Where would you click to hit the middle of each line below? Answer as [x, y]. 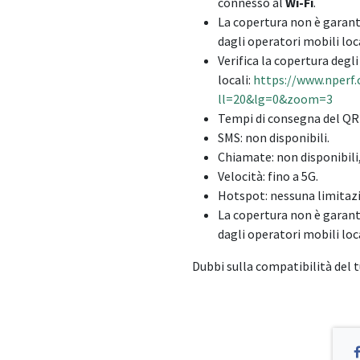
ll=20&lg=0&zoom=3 [275, 99]
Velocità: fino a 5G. [268, 176]
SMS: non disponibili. [275, 138]
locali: [235, 80]
